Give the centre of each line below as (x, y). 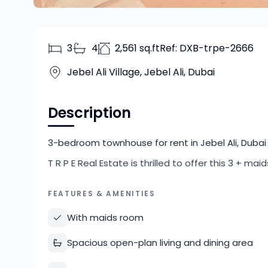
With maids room (105, 217)
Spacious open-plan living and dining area (160, 243)
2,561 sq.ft (137, 48)
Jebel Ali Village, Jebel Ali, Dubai (141, 72)
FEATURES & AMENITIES (102, 194)
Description (89, 113)
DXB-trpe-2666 (217, 48)
